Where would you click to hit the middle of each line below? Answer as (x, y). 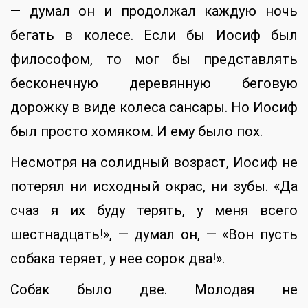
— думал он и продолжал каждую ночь (154, 11)
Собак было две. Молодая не (154, 290)
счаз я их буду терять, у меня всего (154, 211)
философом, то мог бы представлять (154, 59)
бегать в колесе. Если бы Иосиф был (154, 35)
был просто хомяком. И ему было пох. (136, 132)
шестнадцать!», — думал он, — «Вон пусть (154, 235)
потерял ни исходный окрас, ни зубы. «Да (154, 187)
